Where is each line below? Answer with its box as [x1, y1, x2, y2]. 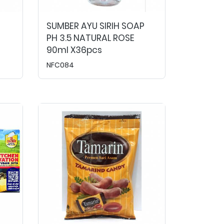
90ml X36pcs [46, 44, 102, 56]
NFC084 [46, 60, 74, 70]
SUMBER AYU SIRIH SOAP [46, 20, 144, 32]
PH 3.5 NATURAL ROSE [46, 32, 134, 44]
